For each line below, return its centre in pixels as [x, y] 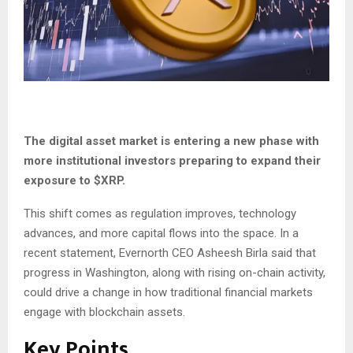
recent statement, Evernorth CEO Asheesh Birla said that [170, 253]
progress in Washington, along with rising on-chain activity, [175, 273]
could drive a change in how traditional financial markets [168, 293]
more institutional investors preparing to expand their [172, 161]
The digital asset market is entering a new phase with [171, 141]
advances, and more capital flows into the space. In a [161, 234]
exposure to [59, 181]
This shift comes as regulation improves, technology [160, 214]
